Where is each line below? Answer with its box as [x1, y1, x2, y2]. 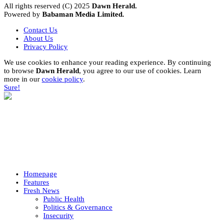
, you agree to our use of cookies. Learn [79, 67, 201, 75]
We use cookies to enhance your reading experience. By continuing [4, 58, 211, 67]
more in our [4, 75, 42, 83]
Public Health [43, 195, 84, 203]
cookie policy [42, 75, 83, 83]
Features [24, 178, 49, 187]
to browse [4, 67, 36, 75]
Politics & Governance [43, 203, 112, 212]
